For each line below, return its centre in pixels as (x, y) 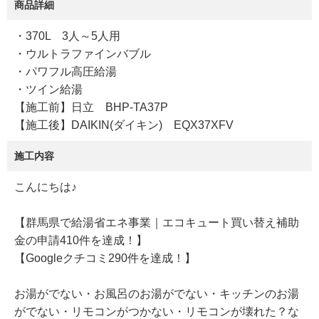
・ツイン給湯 (48, 90)
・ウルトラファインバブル (83, 54)
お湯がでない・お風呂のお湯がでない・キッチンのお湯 (157, 294)
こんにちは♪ (46, 187)
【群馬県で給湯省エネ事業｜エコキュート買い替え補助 (157, 223)
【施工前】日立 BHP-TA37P (91, 108)
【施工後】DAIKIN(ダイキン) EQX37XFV (124, 125)
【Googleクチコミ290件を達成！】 (105, 258)
